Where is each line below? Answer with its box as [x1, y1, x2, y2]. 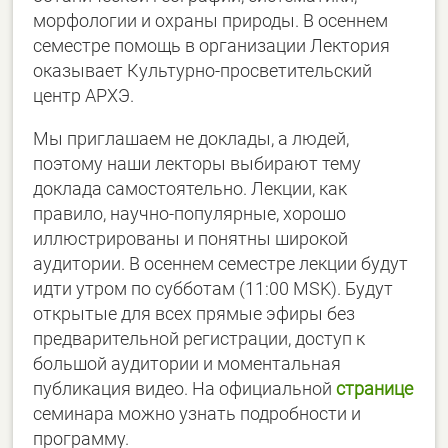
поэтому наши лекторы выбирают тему [33, 153, 362, 175]
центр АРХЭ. [33, 85, 135, 107]
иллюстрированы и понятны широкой [33, 228, 349, 250]
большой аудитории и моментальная [33, 353, 342, 375]
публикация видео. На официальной [33, 378, 333, 400]
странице [336, 378, 414, 400]
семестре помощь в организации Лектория [33, 35, 391, 57]
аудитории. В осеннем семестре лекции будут [33, 253, 409, 275]
